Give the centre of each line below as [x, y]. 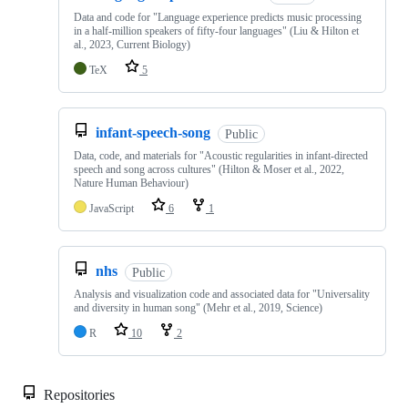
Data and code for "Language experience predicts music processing [218, 18]
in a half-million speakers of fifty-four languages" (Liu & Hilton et [216, 31]
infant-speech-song [153, 133]
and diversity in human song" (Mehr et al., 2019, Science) [198, 308]
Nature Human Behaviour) [131, 184]
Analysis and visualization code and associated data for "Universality [222, 295]
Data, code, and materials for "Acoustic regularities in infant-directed [221, 156]
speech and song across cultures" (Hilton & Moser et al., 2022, [209, 170]
